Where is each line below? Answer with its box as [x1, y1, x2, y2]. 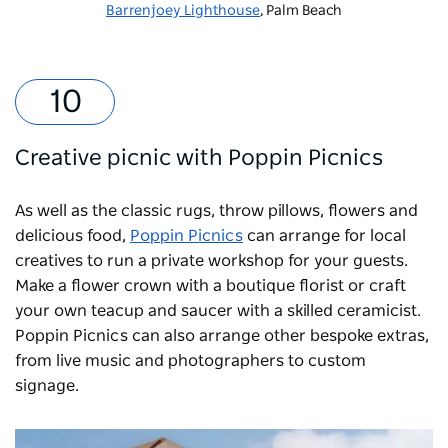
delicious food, [15, 227, 130, 244]
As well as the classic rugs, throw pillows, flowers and [15, 202, 418, 219]
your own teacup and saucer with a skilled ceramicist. [15, 302, 421, 319]
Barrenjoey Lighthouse [106, 3, 260, 18]
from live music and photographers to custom [15, 352, 366, 369]
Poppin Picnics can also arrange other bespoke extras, [15, 327, 429, 344]
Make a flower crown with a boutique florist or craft [15, 277, 406, 294]
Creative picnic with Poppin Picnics [15, 146, 388, 169]
